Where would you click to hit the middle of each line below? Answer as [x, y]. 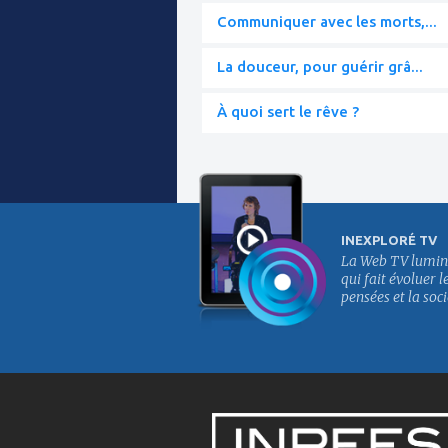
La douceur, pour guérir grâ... [320, 66]
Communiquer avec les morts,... [327, 21]
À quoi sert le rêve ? [288, 111]
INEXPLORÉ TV [389, 239]
